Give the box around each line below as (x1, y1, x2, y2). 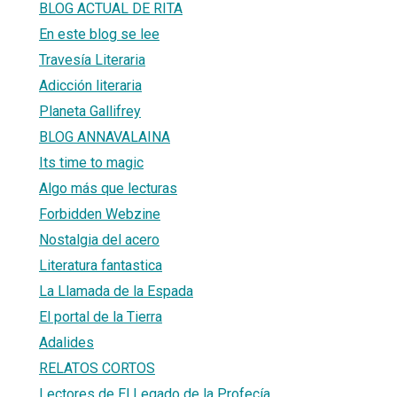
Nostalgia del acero (39, 230, 160, 248)
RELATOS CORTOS (39, 359, 155, 377)
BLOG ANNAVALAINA (39, 128, 170, 145)
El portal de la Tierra (39, 307, 162, 325)
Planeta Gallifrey (39, 102, 141, 120)
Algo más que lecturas (39, 179, 177, 197)
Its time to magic (39, 153, 144, 171)
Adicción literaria (39, 76, 142, 94)
